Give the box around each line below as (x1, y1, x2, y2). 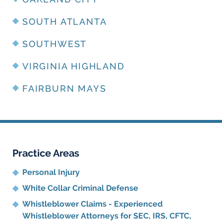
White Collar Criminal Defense (22, 183, 138, 193)
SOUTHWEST (22, 39, 87, 50)
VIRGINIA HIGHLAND (22, 61, 125, 72)
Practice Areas (12, 147, 79, 160)
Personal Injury (22, 167, 80, 177)
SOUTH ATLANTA (22, 16, 107, 27)
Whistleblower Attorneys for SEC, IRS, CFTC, (22, 211, 191, 221)
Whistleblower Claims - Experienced (22, 199, 163, 209)
